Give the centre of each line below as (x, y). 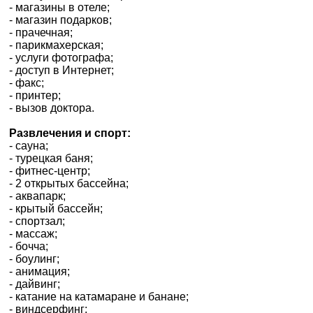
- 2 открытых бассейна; (69, 183)
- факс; (27, 82)
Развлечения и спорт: (70, 133)
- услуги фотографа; (61, 57)
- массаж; (33, 233)
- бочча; (29, 246)
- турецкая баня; (51, 158)
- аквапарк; (37, 196)
